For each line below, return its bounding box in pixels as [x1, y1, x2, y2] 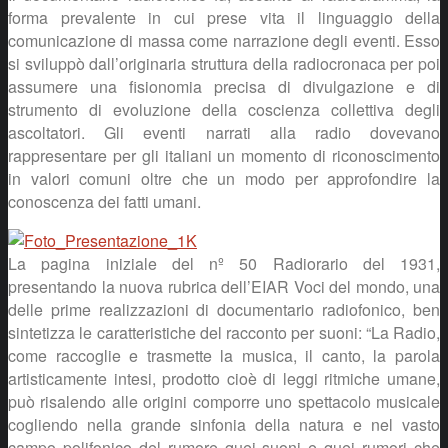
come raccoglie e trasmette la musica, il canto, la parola [8, 343, 440, 367]
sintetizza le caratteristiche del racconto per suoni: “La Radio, [8, 320, 440, 344]
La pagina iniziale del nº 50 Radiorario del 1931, [8, 251, 440, 275]
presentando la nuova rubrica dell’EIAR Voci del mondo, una [8, 274, 440, 298]
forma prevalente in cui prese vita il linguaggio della [8, 5, 440, 29]
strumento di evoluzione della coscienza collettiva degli [8, 97, 440, 121]
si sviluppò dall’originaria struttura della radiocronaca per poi [8, 51, 440, 75]
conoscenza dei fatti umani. [8, 189, 201, 213]
